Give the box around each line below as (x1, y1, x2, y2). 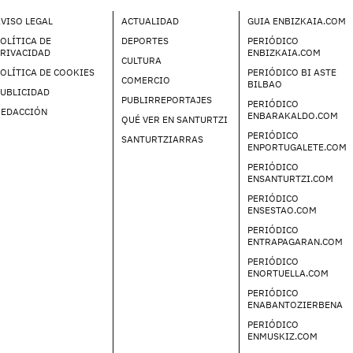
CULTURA (121, 54, 162, 66)
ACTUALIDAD (121, 14, 179, 27)
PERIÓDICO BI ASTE (247, 65, 337, 78)
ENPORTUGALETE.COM (247, 140, 347, 153)
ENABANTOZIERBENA (247, 298, 344, 310)
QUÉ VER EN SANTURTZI (121, 113, 228, 125)
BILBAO (247, 77, 283, 90)
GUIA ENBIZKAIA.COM (247, 14, 347, 27)
